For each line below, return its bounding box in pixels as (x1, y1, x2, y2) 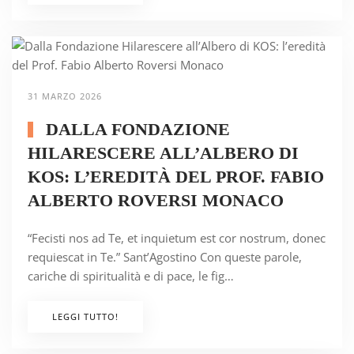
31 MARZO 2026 (28, 90, 102, 103)
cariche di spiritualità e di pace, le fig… (28, 268, 234, 284)
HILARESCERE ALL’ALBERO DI (28, 143, 299, 164)
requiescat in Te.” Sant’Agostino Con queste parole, (28, 249, 302, 265)
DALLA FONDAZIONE (40, 119, 230, 140)
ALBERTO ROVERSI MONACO (28, 190, 284, 211)
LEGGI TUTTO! (52, 311, 119, 323)
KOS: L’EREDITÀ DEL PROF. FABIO (28, 167, 324, 187)
